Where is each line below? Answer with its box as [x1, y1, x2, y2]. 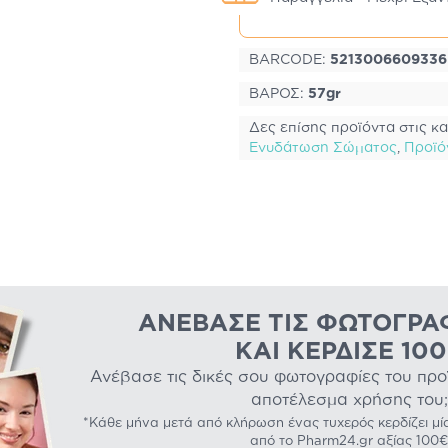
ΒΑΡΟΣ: [249, 87, 308, 101]
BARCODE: [249, 53, 330, 67]
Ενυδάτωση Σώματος [249, 141, 397, 155]
